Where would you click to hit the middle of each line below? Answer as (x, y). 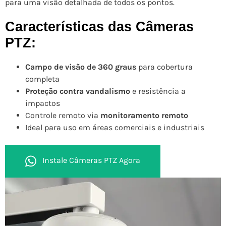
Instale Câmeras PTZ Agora (91, 160)
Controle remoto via (63, 115)
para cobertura (164, 67)
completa (42, 79)
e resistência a (158, 91)
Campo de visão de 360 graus (81, 67)
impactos (43, 103)
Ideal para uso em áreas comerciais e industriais (115, 127)
